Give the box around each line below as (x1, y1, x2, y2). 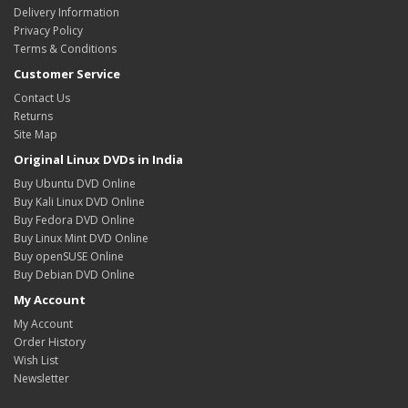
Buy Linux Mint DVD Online (14, 229, 148, 246)
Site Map (14, 126, 57, 142)
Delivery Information (14, 4, 119, 20)
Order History (14, 333, 86, 350)
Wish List (14, 352, 58, 368)
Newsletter (14, 370, 69, 386)
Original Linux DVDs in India (14, 150, 183, 168)
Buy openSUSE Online (14, 248, 124, 264)
